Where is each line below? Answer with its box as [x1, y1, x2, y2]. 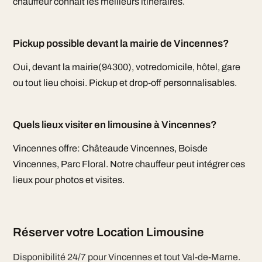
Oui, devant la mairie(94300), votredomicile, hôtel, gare [12, 62, 240, 72]
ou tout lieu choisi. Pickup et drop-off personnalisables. [12, 78, 237, 88]
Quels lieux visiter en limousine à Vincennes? [12, 119, 217, 130]
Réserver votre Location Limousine [12, 226, 204, 239]
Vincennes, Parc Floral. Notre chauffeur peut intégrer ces [12, 159, 245, 169]
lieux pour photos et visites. [12, 175, 125, 185]
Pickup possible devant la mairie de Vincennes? [12, 38, 229, 49]
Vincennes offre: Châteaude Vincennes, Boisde [12, 143, 208, 153]
